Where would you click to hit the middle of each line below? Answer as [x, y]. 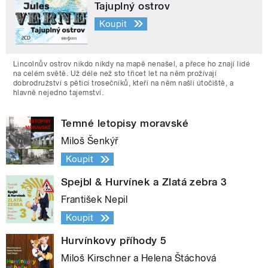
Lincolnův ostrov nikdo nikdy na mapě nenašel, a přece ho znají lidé [132, 64]
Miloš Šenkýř [90, 141]
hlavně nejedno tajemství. [58, 93]
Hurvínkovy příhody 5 [114, 241]
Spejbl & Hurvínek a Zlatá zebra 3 [144, 182]
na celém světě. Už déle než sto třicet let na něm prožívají [115, 74]
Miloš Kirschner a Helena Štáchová [139, 258]
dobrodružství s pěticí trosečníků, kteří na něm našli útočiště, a [124, 83]
